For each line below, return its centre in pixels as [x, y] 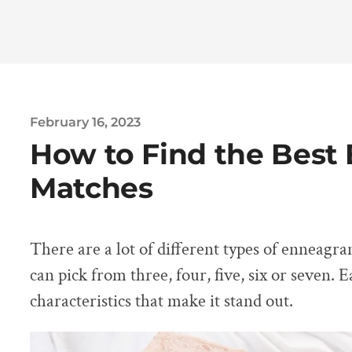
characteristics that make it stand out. [161, 301]
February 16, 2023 [85, 121]
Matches [92, 187]
